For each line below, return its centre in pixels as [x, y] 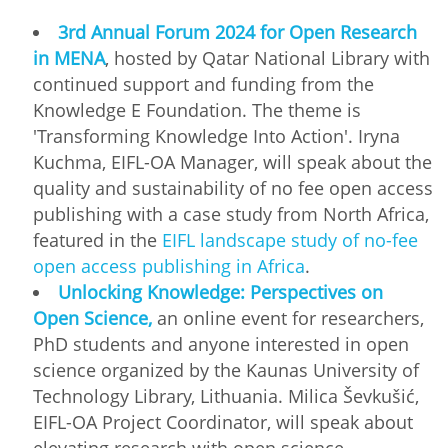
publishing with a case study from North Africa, [231, 213]
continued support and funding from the [203, 83]
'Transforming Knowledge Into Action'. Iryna [216, 135]
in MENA [69, 57]
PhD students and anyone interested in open [221, 343]
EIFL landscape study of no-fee [290, 239]
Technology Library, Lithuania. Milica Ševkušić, [226, 395]
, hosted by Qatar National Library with [267, 57]
